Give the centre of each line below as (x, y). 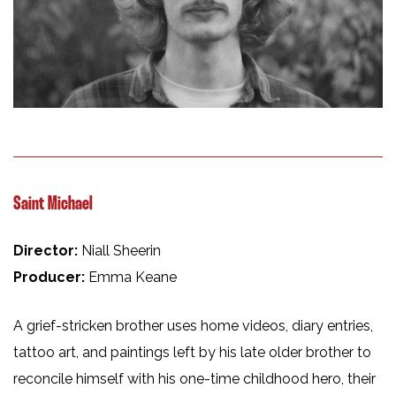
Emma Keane (133, 277)
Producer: (51, 277)
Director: (47, 250)
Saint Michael (53, 204)
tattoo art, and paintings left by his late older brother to (192, 352)
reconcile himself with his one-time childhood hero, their (194, 378)
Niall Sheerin (121, 250)
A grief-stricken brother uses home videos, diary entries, (193, 325)
